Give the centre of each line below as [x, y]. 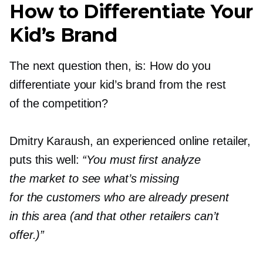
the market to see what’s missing [94, 178]
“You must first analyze [142, 159]
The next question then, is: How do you [110, 65]
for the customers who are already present [119, 197]
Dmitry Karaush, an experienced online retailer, [130, 141]
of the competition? [59, 103]
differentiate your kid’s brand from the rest [118, 84]
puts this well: [46, 159]
